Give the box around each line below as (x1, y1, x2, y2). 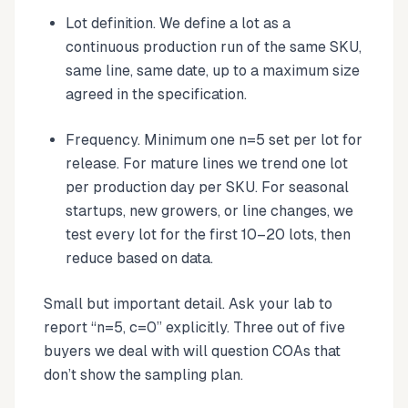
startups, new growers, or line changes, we (66, 201, 353, 219)
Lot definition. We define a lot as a (66, 14, 291, 32)
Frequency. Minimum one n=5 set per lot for (66, 130, 362, 148)
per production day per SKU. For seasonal (66, 178, 349, 196)
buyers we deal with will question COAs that (44, 342, 341, 360)
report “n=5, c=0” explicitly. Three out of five (44, 318, 345, 336)
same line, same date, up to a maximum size (66, 61, 360, 79)
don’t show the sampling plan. (44, 365, 243, 383)
